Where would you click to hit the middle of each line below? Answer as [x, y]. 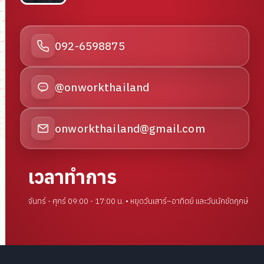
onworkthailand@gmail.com [130, 128]
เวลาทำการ [73, 177]
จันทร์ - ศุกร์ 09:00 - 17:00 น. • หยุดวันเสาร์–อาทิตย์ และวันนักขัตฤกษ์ [138, 201]
